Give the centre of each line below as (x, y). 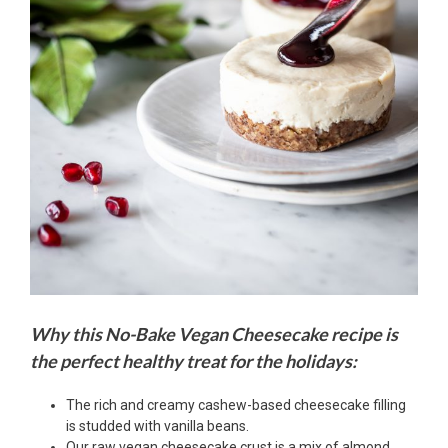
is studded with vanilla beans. (157, 425)
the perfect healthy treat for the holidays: (195, 360)
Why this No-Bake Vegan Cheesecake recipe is (214, 333)
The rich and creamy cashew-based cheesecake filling (236, 404)
